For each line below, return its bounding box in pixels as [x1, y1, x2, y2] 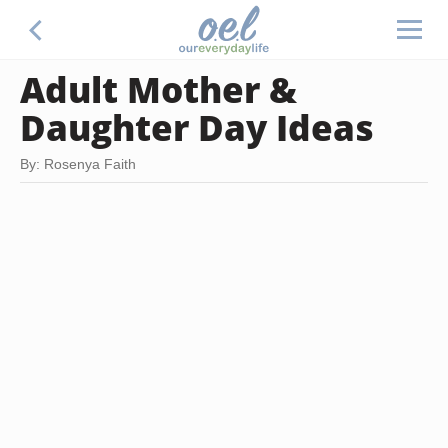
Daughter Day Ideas [20, 103, 374, 151]
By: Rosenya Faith [20, 156, 136, 172]
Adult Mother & [20, 65, 297, 113]
